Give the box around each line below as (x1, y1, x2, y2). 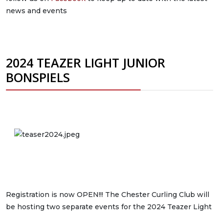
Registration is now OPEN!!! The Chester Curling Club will (6, 190, 209, 199)
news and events (6, 6, 67, 15)
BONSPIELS (6, 69, 70, 86)
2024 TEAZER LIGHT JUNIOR (6, 54, 165, 71)
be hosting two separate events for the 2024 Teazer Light (6, 202, 212, 211)
